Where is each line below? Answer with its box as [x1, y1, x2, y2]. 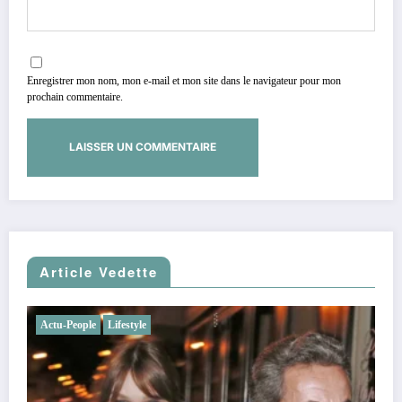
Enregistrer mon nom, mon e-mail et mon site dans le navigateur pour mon [27, 74, 341, 88]
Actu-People [172, 318, 229, 331]
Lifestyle [240, 318, 279, 331]
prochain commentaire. [27, 91, 123, 104]
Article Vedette [39, 261, 158, 282]
